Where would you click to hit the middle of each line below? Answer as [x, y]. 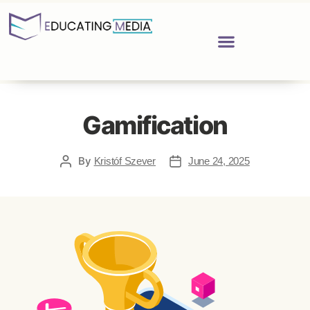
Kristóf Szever [125, 161]
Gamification [155, 125]
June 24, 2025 [219, 161]
